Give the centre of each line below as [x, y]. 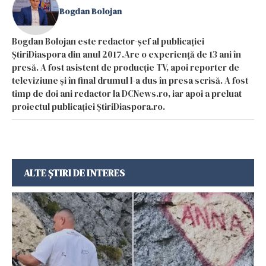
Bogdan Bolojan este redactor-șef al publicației [108, 41]
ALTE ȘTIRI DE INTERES [74, 172]
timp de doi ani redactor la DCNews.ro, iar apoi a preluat [127, 93]
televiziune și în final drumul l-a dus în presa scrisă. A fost [130, 80]
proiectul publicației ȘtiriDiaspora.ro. [88, 106]
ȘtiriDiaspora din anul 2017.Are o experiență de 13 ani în [126, 54]
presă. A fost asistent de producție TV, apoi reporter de [126, 67]
